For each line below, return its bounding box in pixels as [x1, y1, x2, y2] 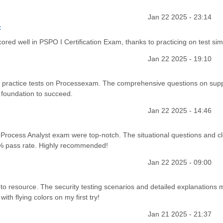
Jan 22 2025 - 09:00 [147, 158, 212, 166]
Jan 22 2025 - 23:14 [147, 13, 212, 21]
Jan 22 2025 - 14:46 [147, 106, 212, 114]
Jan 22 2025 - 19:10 [147, 54, 212, 63]
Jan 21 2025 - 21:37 [147, 210, 212, 219]
